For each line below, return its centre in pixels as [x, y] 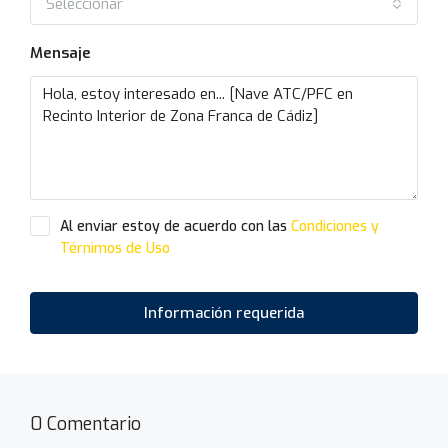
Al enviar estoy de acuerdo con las [175, 226]
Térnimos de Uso [115, 248]
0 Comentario [85, 424]
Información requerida [224, 313]
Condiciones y [335, 226]
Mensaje [60, 53]
